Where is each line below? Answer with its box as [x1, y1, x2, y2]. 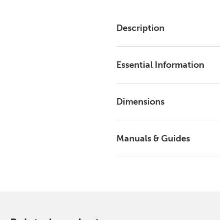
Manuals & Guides [116, 133, 190, 144]
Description [116, 23, 165, 33]
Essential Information [116, 59, 204, 70]
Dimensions [116, 96, 165, 107]
